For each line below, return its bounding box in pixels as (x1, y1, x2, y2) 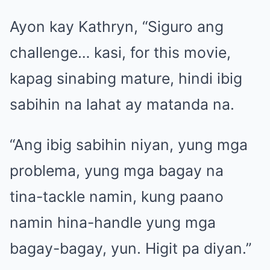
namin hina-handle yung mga (10, 213, 216, 231)
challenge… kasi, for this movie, (10, 43, 231, 61)
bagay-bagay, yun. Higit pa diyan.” (10, 239, 251, 257)
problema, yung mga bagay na (10, 161, 224, 180)
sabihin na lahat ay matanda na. (10, 95, 234, 113)
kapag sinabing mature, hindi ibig (10, 69, 242, 87)
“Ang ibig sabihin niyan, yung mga (10, 135, 248, 154)
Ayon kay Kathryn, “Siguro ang (10, 17, 224, 36)
